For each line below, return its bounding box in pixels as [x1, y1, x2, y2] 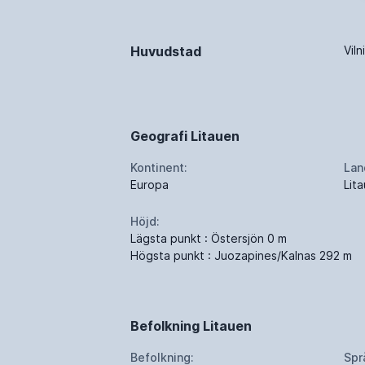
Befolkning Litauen [130, 317, 252, 334]
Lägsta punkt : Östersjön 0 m [130, 231, 287, 245]
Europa [130, 177, 169, 191]
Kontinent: [130, 160, 187, 174]
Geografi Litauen [130, 127, 240, 144]
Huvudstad [130, 42, 201, 59]
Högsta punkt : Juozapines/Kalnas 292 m [130, 248, 352, 262]
